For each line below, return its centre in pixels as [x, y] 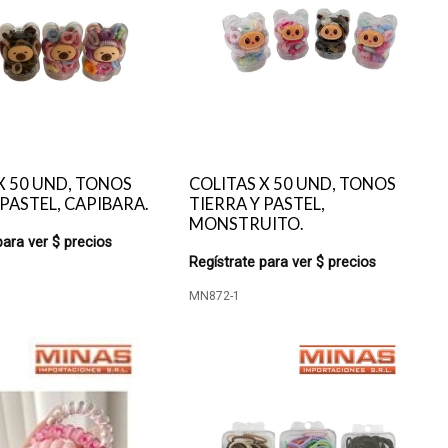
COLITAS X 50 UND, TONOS [293, 184]
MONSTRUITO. [247, 224]
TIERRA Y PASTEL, [257, 204]
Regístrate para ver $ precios [283, 262]
